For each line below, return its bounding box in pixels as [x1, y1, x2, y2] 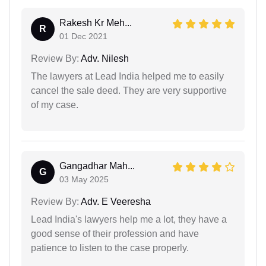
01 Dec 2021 [59, 31, 107, 41]
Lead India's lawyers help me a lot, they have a [31, 214, 227, 224]
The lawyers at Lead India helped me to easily [31, 71, 224, 81]
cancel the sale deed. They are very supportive [31, 85, 227, 96]
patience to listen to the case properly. [31, 242, 189, 253]
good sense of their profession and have [31, 228, 199, 239]
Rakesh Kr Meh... [59, 17, 132, 28]
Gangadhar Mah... [59, 160, 135, 171]
